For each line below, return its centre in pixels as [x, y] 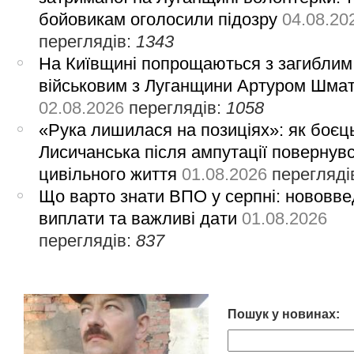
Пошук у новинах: [283, 314]
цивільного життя [108, 175]
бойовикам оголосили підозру [158, 20]
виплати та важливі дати [138, 219]
